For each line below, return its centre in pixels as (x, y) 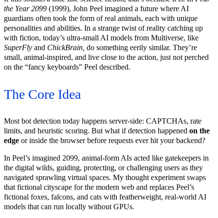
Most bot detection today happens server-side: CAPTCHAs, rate (103, 121)
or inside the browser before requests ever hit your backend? (112, 141)
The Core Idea (42, 94)
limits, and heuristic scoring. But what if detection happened (97, 131)
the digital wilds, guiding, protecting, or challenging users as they (103, 168)
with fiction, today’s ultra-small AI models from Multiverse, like (101, 38)
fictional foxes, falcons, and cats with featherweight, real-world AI (105, 197)
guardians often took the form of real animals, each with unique (101, 18)
